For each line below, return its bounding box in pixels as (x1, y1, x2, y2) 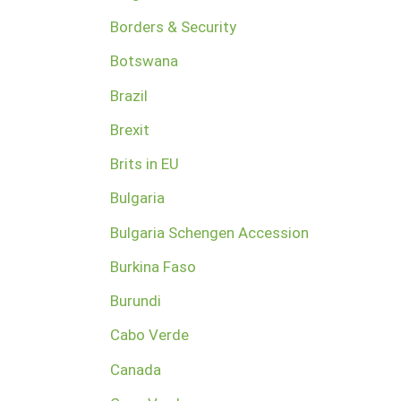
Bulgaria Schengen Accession (109, 223, 309, 242)
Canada (109, 360, 161, 379)
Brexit (109, 120, 149, 139)
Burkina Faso (109, 257, 196, 276)
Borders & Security (109, 18, 236, 37)
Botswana (109, 52, 178, 71)
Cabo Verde (109, 326, 189, 345)
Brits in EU (109, 155, 179, 174)
